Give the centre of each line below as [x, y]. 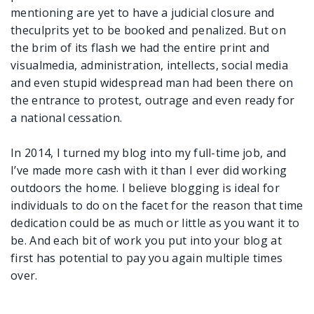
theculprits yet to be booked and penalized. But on [148, 30]
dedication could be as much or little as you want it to [155, 223]
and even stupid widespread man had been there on [152, 83]
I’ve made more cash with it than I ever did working [149, 170]
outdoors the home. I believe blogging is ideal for [145, 188]
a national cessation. [67, 118]
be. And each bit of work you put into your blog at [146, 240]
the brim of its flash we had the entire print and [140, 48]
